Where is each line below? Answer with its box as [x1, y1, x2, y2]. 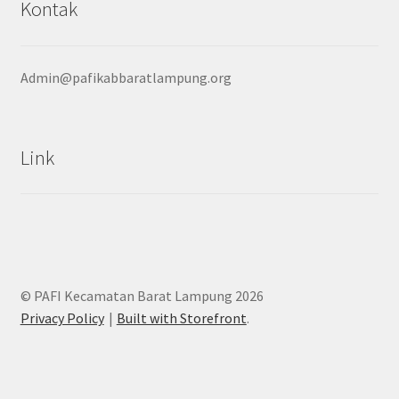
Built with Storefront [116, 308, 247, 327]
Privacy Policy [20, 308, 104, 327]
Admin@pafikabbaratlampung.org [20, 68, 232, 86]
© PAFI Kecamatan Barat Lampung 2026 [20, 286, 264, 305]
